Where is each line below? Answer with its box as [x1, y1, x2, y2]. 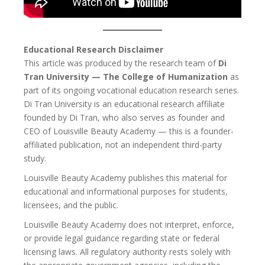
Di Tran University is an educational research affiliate [24, 98, 225, 109]
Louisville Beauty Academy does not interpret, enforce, [24, 219, 234, 230]
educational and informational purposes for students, [24, 186, 228, 197]
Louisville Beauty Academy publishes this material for [24, 172, 227, 183]
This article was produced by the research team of [24, 57, 218, 69]
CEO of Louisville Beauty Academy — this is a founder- [24, 125, 234, 137]
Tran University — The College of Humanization [24, 71, 228, 82]
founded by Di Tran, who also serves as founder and [24, 112, 225, 123]
